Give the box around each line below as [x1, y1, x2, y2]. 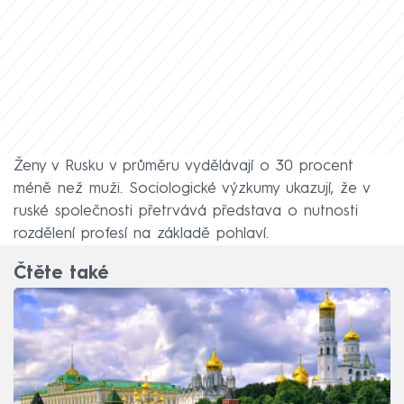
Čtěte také [14, 265, 108, 284]
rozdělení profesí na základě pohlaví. [14, 225, 269, 242]
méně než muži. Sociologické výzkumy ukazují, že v [14, 180, 370, 197]
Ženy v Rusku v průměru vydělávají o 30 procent [14, 158, 353, 174]
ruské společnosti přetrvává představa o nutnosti [14, 203, 358, 219]
